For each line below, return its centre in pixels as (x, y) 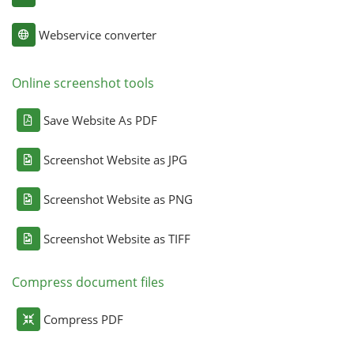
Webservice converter (97, 34)
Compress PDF (83, 319)
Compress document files (88, 282)
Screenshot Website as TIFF (117, 238)
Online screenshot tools (83, 83)
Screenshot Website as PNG (118, 199)
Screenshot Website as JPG (115, 159)
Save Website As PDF (100, 120)
